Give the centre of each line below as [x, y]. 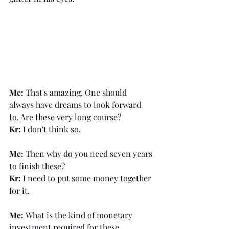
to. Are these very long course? [65, 117]
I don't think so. [51, 129]
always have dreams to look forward [76, 104]
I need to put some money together [87, 178]
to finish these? [37, 166]
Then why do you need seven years [89, 153]
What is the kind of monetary [80, 215]
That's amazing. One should [76, 92]
